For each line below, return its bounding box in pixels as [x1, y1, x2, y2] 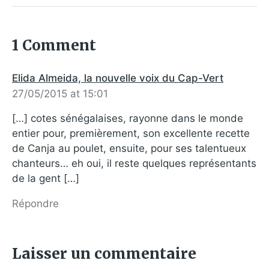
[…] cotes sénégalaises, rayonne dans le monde [12, 112, 243, 125]
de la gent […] [12, 172, 79, 185]
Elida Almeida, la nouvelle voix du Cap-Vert [12, 71, 223, 84]
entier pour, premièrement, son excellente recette [12, 127, 250, 140]
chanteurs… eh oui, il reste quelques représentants [12, 157, 256, 170]
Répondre [12, 197, 59, 210]
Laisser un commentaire [12, 244, 196, 263]
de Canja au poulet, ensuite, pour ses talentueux [12, 142, 246, 155]
